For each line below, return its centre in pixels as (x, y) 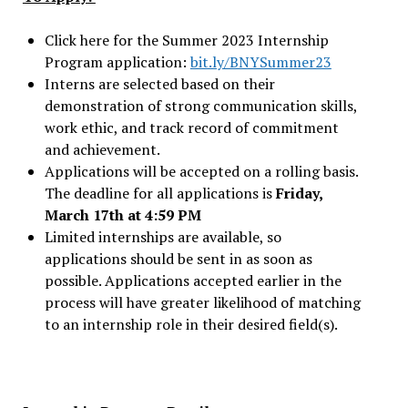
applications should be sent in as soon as (178, 259)
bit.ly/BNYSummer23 (260, 62)
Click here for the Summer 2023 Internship (186, 40)
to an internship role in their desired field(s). (191, 324)
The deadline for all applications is (160, 193)
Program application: (117, 62)
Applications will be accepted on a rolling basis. (201, 171)
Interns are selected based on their (159, 84)
